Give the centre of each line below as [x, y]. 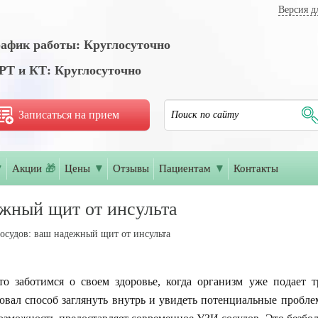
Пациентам [185, 168]
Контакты [256, 168]
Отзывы [131, 168]
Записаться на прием [69, 115]
